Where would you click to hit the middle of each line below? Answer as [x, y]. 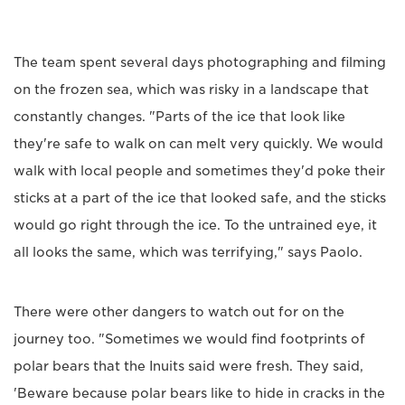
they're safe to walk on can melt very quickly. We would [198, 144]
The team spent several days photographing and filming [200, 63]
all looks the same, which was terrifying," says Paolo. [188, 253]
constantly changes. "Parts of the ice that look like [179, 117]
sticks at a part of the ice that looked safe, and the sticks [200, 198]
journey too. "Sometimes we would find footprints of [189, 339]
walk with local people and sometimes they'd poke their [199, 171]
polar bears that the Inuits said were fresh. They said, [188, 367]
